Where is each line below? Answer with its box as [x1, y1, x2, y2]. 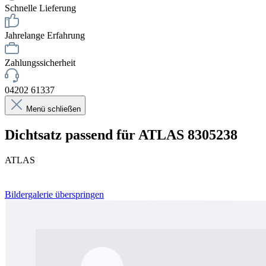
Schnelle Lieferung [5, 3, 76, 13]
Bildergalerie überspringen [5, 189, 104, 199]
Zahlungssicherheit [5, 58, 75, 68]
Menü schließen [26, 104, 81, 113]
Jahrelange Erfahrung [5, 30, 85, 40]
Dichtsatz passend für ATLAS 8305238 [5, 126, 237, 142]
